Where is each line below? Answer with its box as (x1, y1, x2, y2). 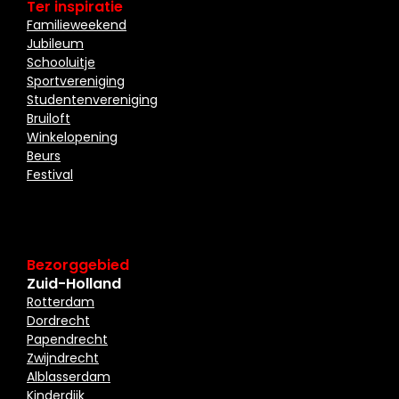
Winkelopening (27, 127, 118, 146)
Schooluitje (27, 53, 95, 71)
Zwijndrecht (27, 348, 99, 367)
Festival (27, 165, 73, 183)
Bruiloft (27, 109, 70, 127)
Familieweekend (27, 15, 126, 34)
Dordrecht (27, 311, 90, 330)
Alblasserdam (27, 367, 110, 386)
